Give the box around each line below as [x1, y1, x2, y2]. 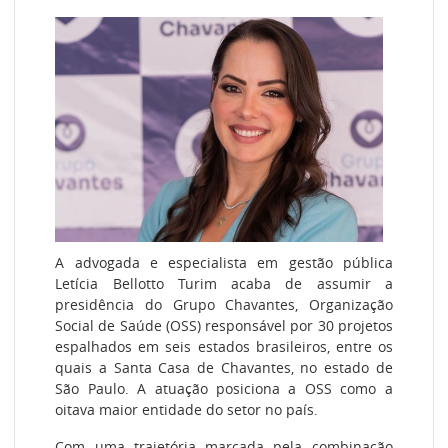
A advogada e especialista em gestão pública [55, 253, 393, 273]
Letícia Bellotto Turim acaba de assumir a [55, 274, 393, 294]
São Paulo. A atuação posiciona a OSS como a [55, 379, 393, 399]
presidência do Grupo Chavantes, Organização [55, 295, 393, 315]
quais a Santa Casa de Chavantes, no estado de [55, 358, 393, 378]
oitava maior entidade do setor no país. [55, 400, 319, 420]
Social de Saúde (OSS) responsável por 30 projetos [55, 316, 393, 336]
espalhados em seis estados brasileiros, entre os [55, 337, 393, 357]
